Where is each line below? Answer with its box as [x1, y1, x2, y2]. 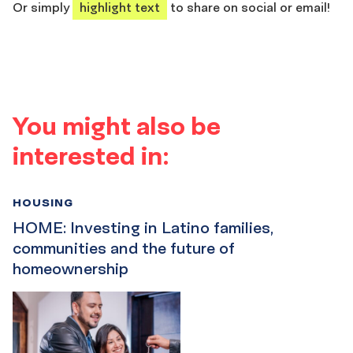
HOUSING [13, 195, 73, 210]
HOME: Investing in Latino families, [13, 218, 273, 238]
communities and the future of [13, 239, 234, 258]
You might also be [13, 110, 221, 142]
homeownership [13, 259, 128, 279]
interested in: [13, 139, 169, 172]
